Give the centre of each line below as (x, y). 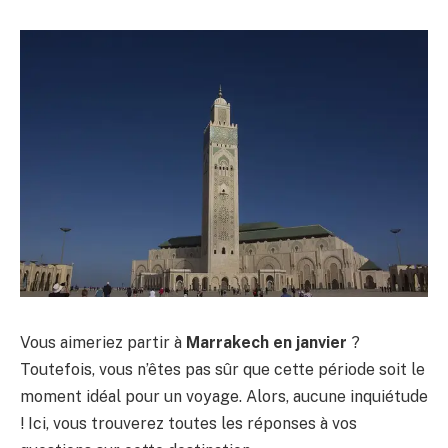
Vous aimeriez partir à (103, 342)
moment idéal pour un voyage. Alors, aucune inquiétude (224, 396)
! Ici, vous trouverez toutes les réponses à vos (188, 423)
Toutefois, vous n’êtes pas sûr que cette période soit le (222, 369)
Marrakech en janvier (266, 342)
